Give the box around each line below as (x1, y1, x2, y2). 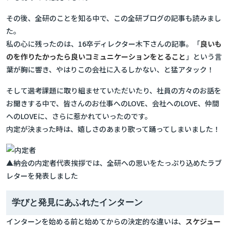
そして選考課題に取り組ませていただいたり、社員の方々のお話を (6, 85, 221, 95)
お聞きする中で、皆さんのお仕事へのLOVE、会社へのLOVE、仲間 (6, 98, 219, 108)
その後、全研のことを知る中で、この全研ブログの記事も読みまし (6, 13, 221, 23)
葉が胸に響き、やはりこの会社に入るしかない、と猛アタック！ (6, 64, 214, 74)
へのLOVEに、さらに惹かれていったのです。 (6, 111, 152, 121)
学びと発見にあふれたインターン (12, 198, 143, 207)
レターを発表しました (6, 170, 78, 181)
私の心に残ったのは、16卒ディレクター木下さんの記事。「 (6, 39, 200, 49)
